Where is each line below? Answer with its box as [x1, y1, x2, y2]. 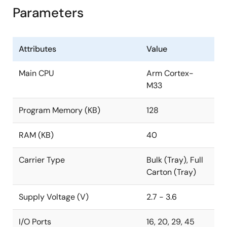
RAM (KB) [19, 130, 54, 141]
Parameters [13, 4, 84, 22]
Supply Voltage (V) [19, 192, 89, 203]
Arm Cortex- [146, 68, 194, 79]
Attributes [19, 44, 56, 55]
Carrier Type [19, 155, 65, 166]
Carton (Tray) [146, 167, 196, 178]
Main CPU [19, 68, 54, 79]
